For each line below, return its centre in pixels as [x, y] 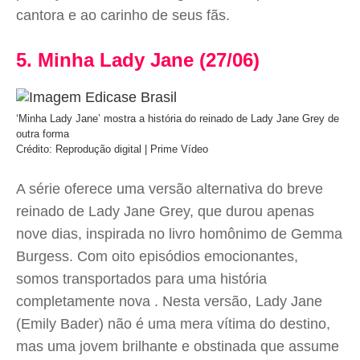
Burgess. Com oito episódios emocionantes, [157, 256]
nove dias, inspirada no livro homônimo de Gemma [179, 234]
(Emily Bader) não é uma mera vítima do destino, [173, 324]
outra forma [44, 134]
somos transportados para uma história [141, 279]
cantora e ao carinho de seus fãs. [125, 15]
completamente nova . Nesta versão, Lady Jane [169, 301]
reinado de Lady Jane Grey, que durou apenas [165, 211]
